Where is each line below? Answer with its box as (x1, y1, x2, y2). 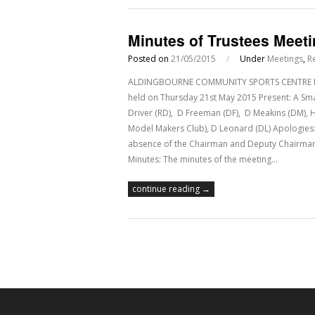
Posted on (128, 53, 171, 65)
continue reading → (132, 183, 210, 195)
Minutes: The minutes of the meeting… (128, 153, 278, 165)
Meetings (267, 53, 303, 65)
